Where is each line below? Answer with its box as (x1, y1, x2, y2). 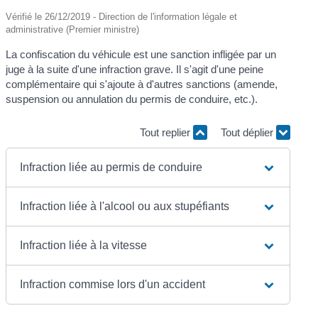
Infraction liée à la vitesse (20, 238, 148, 251)
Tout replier (139, 126, 193, 139)
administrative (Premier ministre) (6, 23, 140, 35)
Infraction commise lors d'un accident (20, 278, 206, 290)
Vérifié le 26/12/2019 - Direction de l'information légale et (6, 11, 238, 22)
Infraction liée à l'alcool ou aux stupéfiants (20, 199, 230, 212)
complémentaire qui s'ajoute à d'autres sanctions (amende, (6, 77, 278, 90)
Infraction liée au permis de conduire (20, 160, 203, 173)
